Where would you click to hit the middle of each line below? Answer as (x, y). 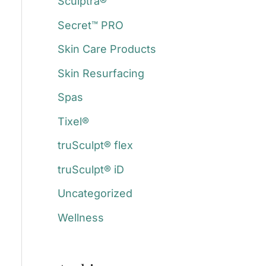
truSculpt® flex (95, 145)
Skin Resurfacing (101, 73)
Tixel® (73, 121)
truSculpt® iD (91, 169)
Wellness (80, 217)
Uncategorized (95, 194)
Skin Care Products (107, 49)
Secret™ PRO (90, 25)
